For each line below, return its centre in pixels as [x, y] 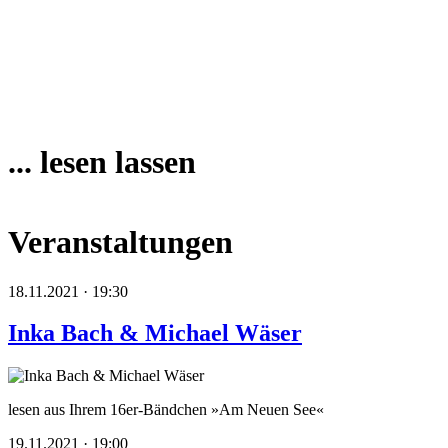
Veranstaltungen [120, 242]
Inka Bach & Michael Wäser [155, 333]
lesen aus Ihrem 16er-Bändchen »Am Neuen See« [166, 410]
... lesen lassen [102, 162]
